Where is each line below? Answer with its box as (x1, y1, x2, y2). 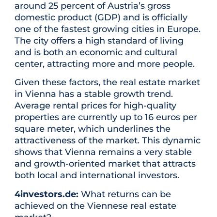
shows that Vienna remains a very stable (15, 147, 192, 158)
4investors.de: (15, 188, 78, 200)
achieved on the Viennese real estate (15, 200, 176, 211)
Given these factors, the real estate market (15, 77, 200, 88)
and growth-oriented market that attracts (15, 158, 196, 170)
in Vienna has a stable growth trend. (15, 89, 173, 100)
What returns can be (78, 188, 171, 200)
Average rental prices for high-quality (15, 100, 176, 111)
